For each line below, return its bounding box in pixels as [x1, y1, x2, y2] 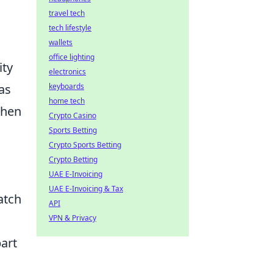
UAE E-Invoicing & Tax [49, 183, 123, 194]
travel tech [49, 8, 85, 18]
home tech [49, 96, 85, 106]
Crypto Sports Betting [49, 140, 121, 150]
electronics [49, 66, 86, 77]
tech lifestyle [49, 23, 91, 33]
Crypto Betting [49, 154, 97, 165]
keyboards [49, 81, 84, 91]
